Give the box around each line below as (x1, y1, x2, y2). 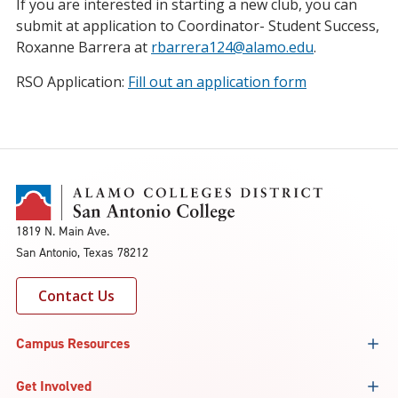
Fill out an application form (128, 72, 306, 92)
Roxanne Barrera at (16, 37, 151, 57)
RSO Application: (16, 72, 128, 92)
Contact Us (38, 285, 115, 306)
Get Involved (16, 376, 92, 395)
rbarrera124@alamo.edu (151, 37, 314, 57)
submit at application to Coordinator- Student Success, (16, 16, 379, 36)
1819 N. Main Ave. (16, 222, 109, 240)
